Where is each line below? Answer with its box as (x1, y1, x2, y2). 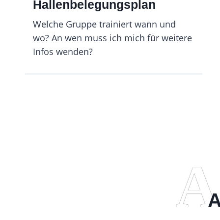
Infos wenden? (33, 46, 93, 57)
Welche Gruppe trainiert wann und (33, 18, 176, 30)
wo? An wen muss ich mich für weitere (33, 32, 192, 44)
